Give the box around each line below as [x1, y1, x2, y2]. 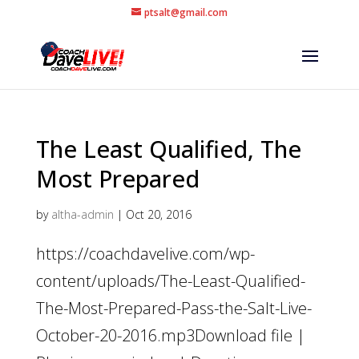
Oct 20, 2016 [125, 207, 192, 222]
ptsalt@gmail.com [143, 6, 228, 19]
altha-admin [50, 207, 114, 222]
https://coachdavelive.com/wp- [35, 243, 255, 264]
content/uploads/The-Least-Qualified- [35, 270, 305, 292]
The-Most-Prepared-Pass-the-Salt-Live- [35, 297, 312, 319]
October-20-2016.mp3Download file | [35, 325, 305, 346]
